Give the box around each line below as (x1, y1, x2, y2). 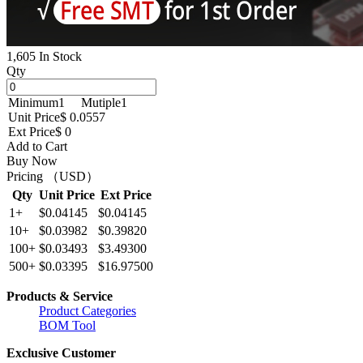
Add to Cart (6, 139, 67, 153)
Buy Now (6, 153, 58, 168)
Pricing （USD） (6, 169, 99, 183)
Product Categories (39, 303, 136, 318)
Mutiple (81, 95, 121, 109)
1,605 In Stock (6, 49, 82, 63)
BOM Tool (39, 318, 96, 332)
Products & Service (6, 288, 113, 303)
